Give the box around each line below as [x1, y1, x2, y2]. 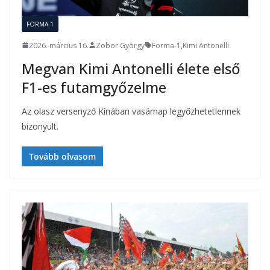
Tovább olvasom [29, 150, 96, 162]
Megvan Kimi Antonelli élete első [22, 58, 240, 78]
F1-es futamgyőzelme [22, 77, 166, 97]
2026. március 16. [29, 40, 89, 51]
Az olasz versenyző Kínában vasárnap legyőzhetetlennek [22, 105, 240, 117]
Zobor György [96, 40, 145, 51]
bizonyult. [22, 120, 58, 132]
